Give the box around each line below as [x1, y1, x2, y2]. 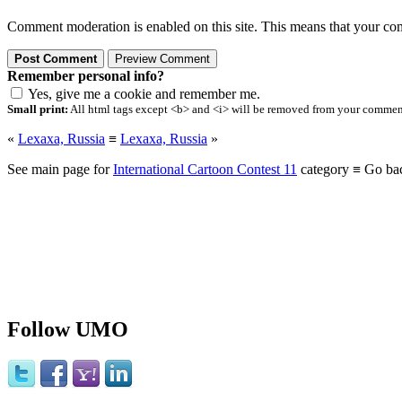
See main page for [7, 162, 113, 178]
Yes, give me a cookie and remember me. [28, 86, 260, 102]
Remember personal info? [7, 68, 164, 84]
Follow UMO [7, 318, 128, 342]
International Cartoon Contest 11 [113, 162, 297, 178]
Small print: [7, 102, 68, 117]
